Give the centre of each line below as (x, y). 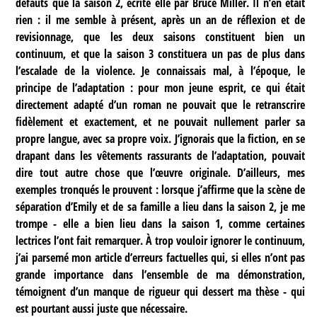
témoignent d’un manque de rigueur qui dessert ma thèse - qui (161, 291)
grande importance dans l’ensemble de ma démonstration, (161, 274)
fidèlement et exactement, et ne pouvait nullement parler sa (161, 121)
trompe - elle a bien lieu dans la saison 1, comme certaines (161, 223)
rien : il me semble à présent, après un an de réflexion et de (161, 19)
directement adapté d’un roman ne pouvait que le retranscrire (161, 104)
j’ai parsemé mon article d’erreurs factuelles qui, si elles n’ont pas (161, 257)
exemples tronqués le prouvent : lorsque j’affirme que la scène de (161, 189)
